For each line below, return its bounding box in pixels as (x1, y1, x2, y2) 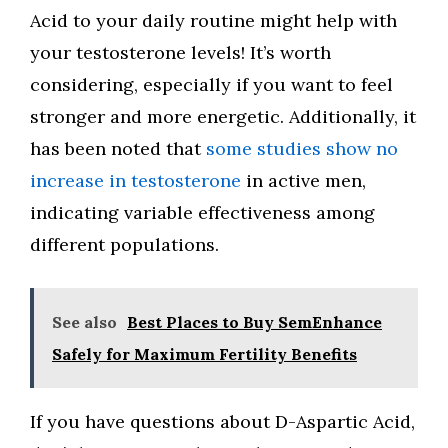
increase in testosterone (30, 169, 241, 192)
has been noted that (30, 137, 206, 160)
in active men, (241, 169, 366, 192)
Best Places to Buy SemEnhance (127, 312, 382, 332)
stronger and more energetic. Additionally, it (30, 105, 416, 128)
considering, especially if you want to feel (30, 73, 393, 96)
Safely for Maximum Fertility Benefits (52, 344, 357, 364)
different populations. (30, 233, 219, 256)
